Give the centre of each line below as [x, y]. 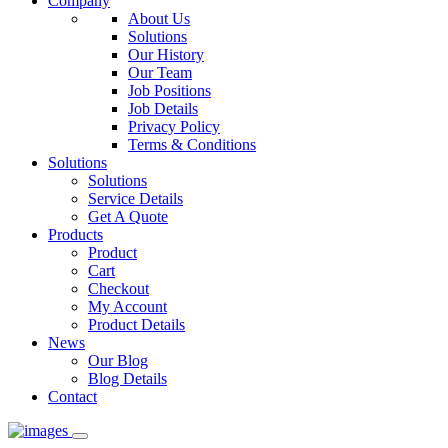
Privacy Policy [174, 126]
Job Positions [169, 90]
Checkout [118, 288]
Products [75, 234]
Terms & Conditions [192, 144]
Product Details [136, 324]
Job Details [163, 108]
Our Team [160, 72]
